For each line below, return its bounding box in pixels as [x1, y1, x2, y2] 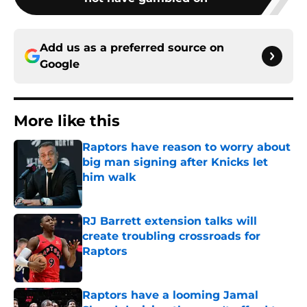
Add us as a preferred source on [40, 41, 224, 55]
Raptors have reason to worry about [82, 140, 291, 154]
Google [40, 58, 79, 71]
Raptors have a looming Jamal [82, 288, 258, 302]
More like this [14, 112, 120, 131]
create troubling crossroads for [82, 230, 260, 243]
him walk [82, 171, 136, 184]
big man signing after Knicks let [82, 156, 268, 169]
